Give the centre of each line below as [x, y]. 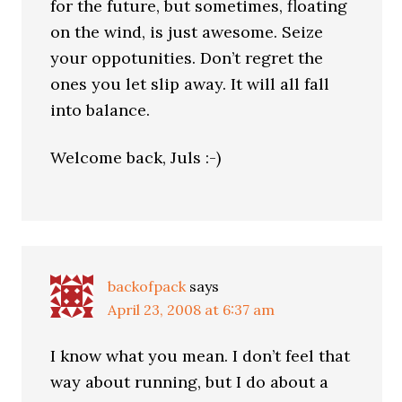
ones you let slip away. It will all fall [190, 84]
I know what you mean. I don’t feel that [201, 356]
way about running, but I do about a [190, 382]
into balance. [100, 110]
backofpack [147, 286]
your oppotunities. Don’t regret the [187, 58]
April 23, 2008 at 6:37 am [192, 310]
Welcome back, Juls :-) [136, 157]
